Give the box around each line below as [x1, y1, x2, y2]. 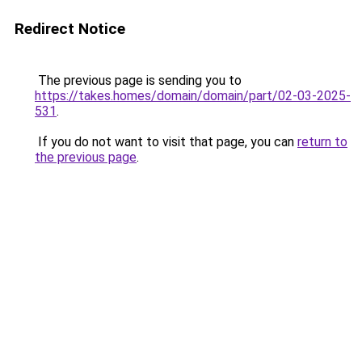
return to [297, 134, 347, 149]
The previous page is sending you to [35, 73, 242, 88]
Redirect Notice [15, 19, 125, 38]
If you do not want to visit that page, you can [35, 134, 297, 149]
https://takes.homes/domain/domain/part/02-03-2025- [35, 88, 351, 103]
